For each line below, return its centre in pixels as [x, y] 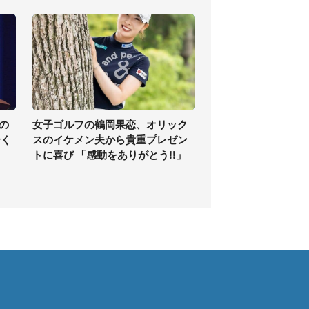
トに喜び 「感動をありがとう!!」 [109, 155]
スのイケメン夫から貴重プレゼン [110, 140]
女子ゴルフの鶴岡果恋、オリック [110, 124]
